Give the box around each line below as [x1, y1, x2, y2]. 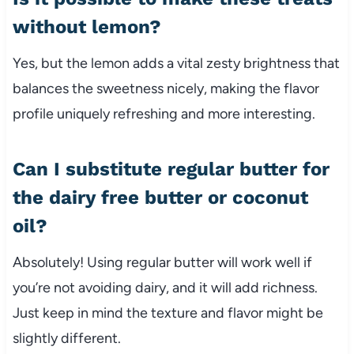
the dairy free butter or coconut [12, 186, 308, 209]
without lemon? [12, 15, 161, 38]
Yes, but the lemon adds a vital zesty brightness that [12, 54, 340, 72]
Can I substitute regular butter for [12, 157, 330, 180]
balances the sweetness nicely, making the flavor [12, 79, 319, 97]
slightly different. [12, 329, 121, 347]
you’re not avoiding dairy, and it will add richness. [12, 278, 318, 296]
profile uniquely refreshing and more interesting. [12, 104, 315, 122]
